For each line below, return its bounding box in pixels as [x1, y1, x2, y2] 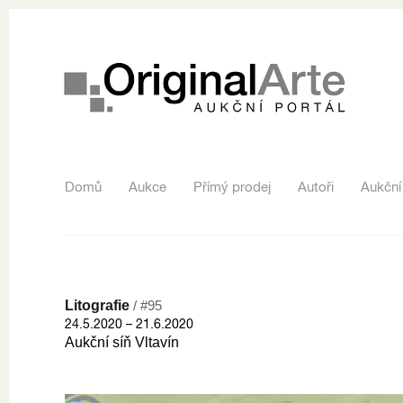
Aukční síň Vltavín [65, 334, 179, 350]
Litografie [65, 297, 133, 313]
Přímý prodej [193, 178, 271, 194]
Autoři [298, 178, 334, 194]
